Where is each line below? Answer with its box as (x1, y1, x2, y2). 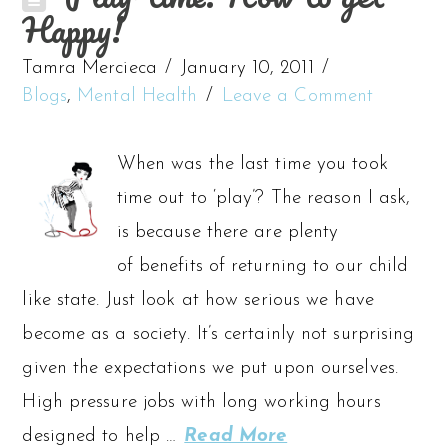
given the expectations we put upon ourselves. (22, 358, 398, 378)
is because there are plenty (116, 222, 339, 242)
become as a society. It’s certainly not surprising (22, 324, 415, 344)
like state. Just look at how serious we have (22, 290, 374, 310)
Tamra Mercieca (22, 58, 157, 78)
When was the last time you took (116, 154, 388, 174)
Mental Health (77, 86, 198, 106)
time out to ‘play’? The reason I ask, (116, 188, 411, 208)
